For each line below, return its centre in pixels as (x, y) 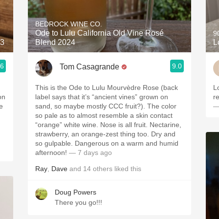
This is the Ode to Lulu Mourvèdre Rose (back (107, 88)
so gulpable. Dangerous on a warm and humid (107, 143)
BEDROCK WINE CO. (69, 24)
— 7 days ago (89, 153)
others (103, 169)
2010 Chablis (109, 27)
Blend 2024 (55, 42)
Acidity (109, 6)
